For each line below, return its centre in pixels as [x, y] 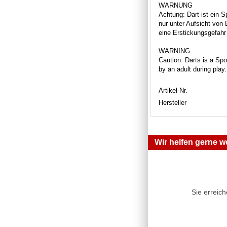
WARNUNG [176, 5]
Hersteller [173, 102]
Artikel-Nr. [173, 90]
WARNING [174, 51]
